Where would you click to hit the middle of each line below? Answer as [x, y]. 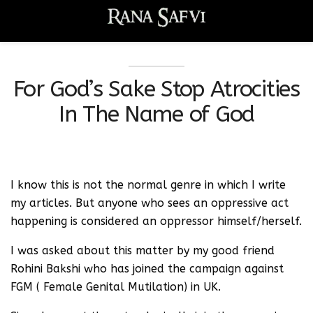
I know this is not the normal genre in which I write [148, 185]
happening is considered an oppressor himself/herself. [156, 221]
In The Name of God [156, 114]
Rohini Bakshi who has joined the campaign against [147, 269]
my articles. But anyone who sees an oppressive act [150, 203]
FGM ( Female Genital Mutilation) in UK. [116, 287]
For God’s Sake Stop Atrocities [156, 89]
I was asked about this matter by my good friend [143, 250]
